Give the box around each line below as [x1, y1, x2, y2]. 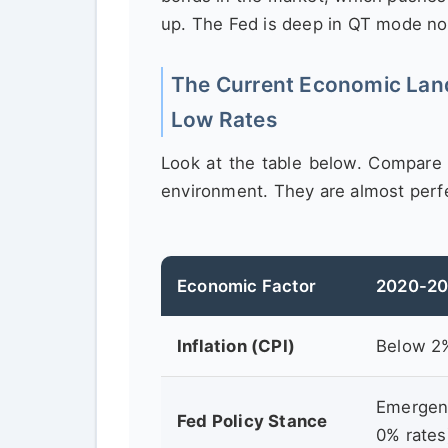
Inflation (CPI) [177, 336, 295, 357]
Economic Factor [177, 276, 316, 297]
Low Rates [171, 106, 277, 132]
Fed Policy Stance [177, 411, 328, 432]
